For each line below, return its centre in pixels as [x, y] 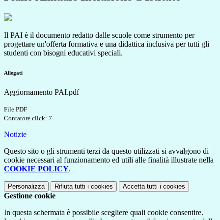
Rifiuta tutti [70, 187]
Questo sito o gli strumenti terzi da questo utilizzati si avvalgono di [106, 151]
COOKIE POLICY [36, 169]
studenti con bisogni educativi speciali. [63, 53]
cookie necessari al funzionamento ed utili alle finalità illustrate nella [109, 160]
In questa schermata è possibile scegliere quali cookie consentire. [104, 213]
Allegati [13, 73]
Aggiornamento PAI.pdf [41, 92]
